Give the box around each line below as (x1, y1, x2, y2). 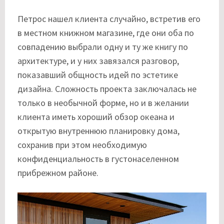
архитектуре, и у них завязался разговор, (17, 54, 179, 66)
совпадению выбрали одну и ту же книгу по (17, 40, 188, 52)
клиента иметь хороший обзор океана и (17, 110, 174, 122)
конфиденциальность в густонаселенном (17, 152, 179, 164)
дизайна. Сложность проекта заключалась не (17, 82, 196, 94)
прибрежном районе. (17, 166, 98, 178)
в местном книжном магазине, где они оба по (17, 26, 194, 38)
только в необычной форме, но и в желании (17, 96, 189, 108)
